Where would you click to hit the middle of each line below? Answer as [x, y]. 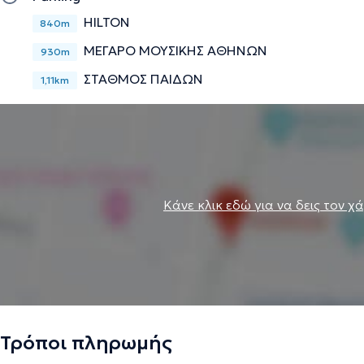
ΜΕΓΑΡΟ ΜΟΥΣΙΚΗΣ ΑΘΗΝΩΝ [175, 50]
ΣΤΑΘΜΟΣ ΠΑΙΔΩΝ [143, 78]
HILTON [107, 22]
